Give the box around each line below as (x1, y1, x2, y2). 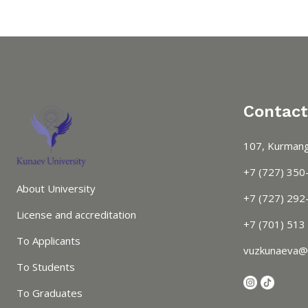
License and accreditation (16, 208, 136, 222)
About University (16, 181, 96, 196)
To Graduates (16, 286, 82, 300)
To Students (16, 260, 75, 274)
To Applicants (16, 234, 80, 248)
